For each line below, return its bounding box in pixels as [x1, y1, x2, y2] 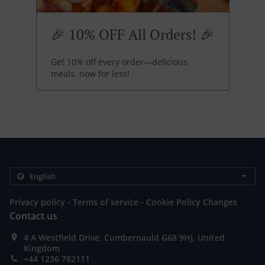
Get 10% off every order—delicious [50, 56, 188, 68]
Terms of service [73, 196, 138, 208]
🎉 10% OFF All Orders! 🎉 [50, 25, 214, 44]
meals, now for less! [50, 68, 130, 80]
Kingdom [24, 243, 60, 254]
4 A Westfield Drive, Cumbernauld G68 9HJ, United [24, 232, 225, 244]
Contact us [9, 209, 57, 223]
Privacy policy [9, 196, 65, 208]
